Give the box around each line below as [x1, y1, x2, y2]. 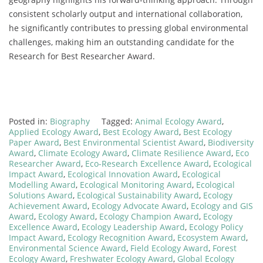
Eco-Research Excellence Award [85, 157, 209, 169]
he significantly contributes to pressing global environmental [9, 22, 248, 33]
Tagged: [102, 115, 135, 127]
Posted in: [9, 115, 50, 127]
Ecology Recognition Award [68, 231, 173, 243]
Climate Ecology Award [38, 147, 127, 159]
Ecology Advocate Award [92, 200, 187, 211]
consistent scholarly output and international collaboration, [9, 8, 242, 19]
